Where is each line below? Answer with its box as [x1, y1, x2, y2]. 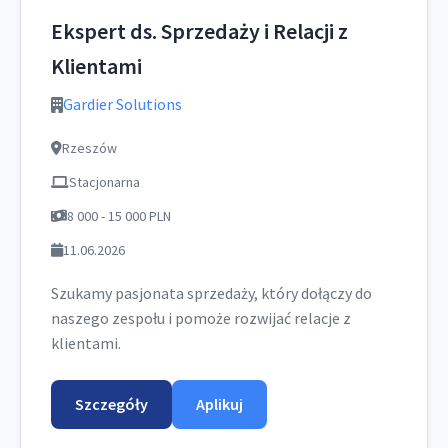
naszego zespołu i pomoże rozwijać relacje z [51, 308, 351, 328]
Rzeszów [62, 139, 117, 157]
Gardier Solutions [63, 94, 182, 114]
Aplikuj [196, 394, 243, 414]
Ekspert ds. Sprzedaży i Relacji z [51, 17, 348, 45]
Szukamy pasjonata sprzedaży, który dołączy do [51, 283, 372, 303]
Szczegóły [75, 394, 148, 414]
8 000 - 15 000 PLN [67, 207, 171, 225]
